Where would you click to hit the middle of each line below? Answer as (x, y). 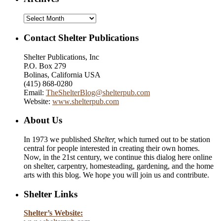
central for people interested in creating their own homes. (112, 148)
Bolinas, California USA (62, 74)
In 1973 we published (58, 139)
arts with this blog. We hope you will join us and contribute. (116, 175)
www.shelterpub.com (86, 101)
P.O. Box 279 (45, 66)
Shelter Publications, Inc (61, 57)
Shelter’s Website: (53, 213)
